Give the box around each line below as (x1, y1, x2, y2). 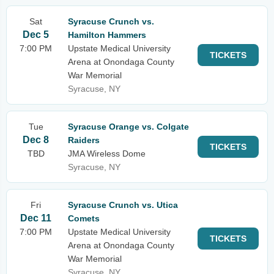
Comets (68, 213, 100, 223)
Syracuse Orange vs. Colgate (68, 122, 189, 131)
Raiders (68, 135, 100, 145)
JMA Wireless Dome (68, 149, 146, 158)
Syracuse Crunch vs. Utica (68, 200, 178, 210)
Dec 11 (20, 213, 51, 223)
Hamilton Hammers (68, 30, 146, 40)
